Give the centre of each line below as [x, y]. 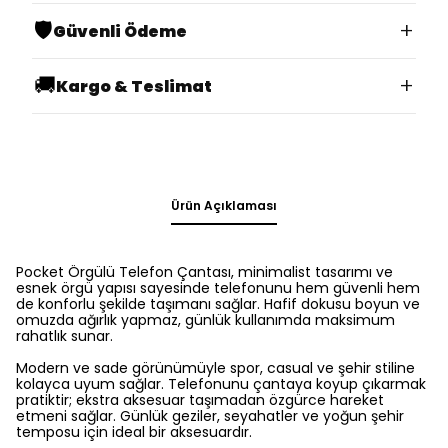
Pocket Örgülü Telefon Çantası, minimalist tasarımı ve [204, 272]
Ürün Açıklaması [224, 205]
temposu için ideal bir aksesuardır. [134, 432]
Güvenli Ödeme [120, 31]
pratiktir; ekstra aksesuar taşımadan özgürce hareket [200, 400]
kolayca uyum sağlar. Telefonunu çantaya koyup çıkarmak [221, 384]
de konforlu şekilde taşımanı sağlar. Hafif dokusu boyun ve [218, 304]
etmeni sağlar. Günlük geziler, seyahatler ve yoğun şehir [210, 416]
